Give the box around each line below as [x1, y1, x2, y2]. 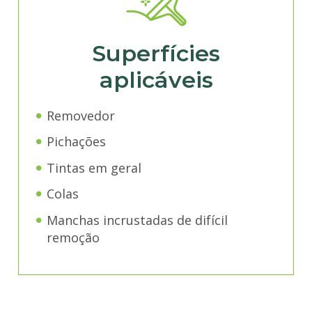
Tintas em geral [46, 159, 141, 176]
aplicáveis [99, 65, 213, 93]
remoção [47, 229, 100, 247]
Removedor [46, 107, 115, 124]
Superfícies [92, 39, 220, 67]
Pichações [46, 133, 106, 150]
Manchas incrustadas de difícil [46, 212, 228, 229]
